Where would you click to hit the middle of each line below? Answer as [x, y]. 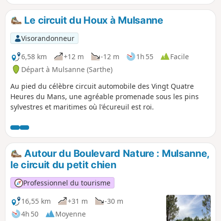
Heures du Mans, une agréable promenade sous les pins [105, 96]
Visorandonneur [48, 38]
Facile [180, 56]
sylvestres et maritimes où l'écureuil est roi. [82, 107]
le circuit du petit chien [63, 165]
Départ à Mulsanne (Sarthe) [67, 69]
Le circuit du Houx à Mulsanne [92, 20]
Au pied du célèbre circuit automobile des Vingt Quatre [102, 86]
